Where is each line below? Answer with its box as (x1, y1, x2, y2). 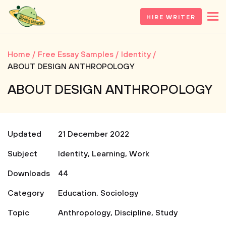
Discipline (115, 208, 151, 218)
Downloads (8, 168, 50, 179)
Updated (8, 129, 41, 139)
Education (58, 188, 96, 198)
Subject (8, 149, 37, 159)
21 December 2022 (58, 129, 129, 139)
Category (8, 188, 44, 198)
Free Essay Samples (38, 49, 114, 60)
